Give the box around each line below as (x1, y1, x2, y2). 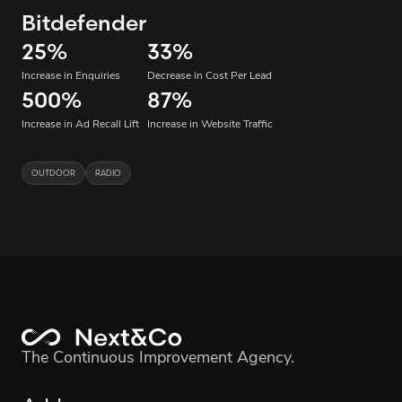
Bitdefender (22, 10, 146, 37)
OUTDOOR (31, 168, 75, 179)
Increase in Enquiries (22, 71, 120, 83)
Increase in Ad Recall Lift (22, 119, 139, 131)
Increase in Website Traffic (147, 119, 273, 131)
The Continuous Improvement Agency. (22, 350, 294, 368)
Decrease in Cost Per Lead (147, 71, 272, 83)
